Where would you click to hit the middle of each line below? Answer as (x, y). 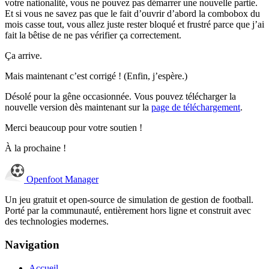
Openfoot (46, 180)
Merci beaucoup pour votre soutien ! (74, 128)
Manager (82, 180)
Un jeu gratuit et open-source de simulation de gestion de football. (129, 200)
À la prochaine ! (35, 148)
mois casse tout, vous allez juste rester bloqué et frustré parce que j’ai (134, 25)
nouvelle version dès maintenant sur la (78, 107)
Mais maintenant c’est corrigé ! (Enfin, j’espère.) (96, 76)
